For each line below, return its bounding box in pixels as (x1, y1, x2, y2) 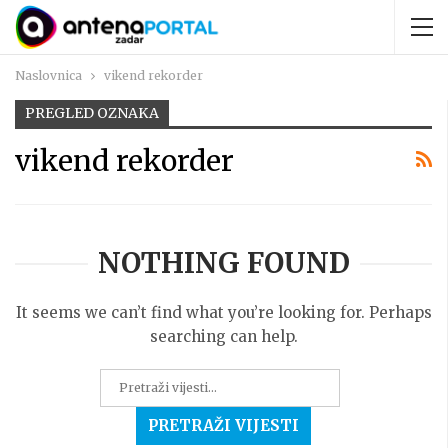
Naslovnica (15, 68, 82, 83)
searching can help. (149, 326, 298, 346)
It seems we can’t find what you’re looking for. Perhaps (15, 302, 432, 322)
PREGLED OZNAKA (25, 104, 159, 122)
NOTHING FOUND (97, 244, 350, 281)
